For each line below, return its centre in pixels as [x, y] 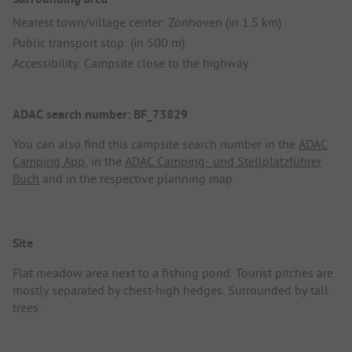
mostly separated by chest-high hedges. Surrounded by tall [170, 290]
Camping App [49, 161]
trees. [27, 307]
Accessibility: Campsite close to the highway [130, 63]
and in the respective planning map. [137, 179]
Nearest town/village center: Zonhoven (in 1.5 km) [147, 22]
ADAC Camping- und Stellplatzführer [223, 161]
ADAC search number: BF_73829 [100, 115]
